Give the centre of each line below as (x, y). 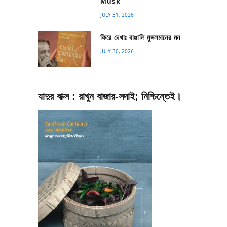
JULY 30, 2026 (117, 51)
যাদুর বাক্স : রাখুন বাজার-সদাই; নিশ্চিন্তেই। (110, 96)
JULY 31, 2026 (117, 15)
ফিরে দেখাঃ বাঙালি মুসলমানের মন (140, 38)
